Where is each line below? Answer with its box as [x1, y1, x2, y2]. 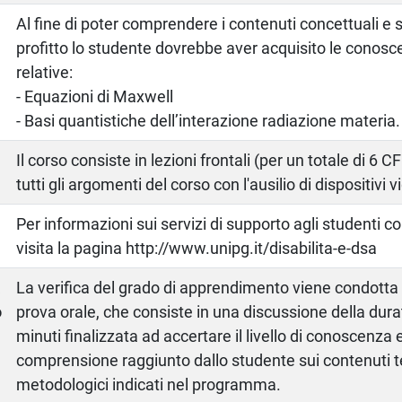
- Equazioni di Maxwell [16, 86, 174, 106]
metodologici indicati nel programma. [16, 374, 282, 394]
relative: [16, 62, 74, 82]
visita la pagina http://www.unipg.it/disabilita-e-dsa [16, 238, 378, 258]
